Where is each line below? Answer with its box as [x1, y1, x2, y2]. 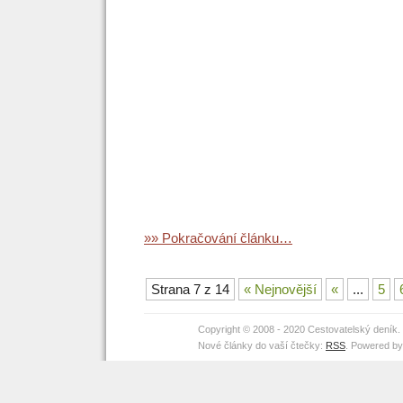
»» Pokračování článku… [144, 230, 292, 246]
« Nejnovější [244, 282, 317, 297]
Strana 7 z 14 [151, 282, 229, 297]
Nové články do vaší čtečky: [198, 340, 326, 351]
